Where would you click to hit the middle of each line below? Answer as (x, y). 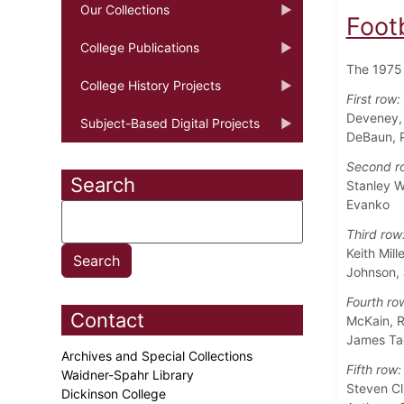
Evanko (367, 204)
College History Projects (151, 85)
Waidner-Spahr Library (129, 374)
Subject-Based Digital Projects (170, 123)
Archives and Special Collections (159, 355)
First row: (373, 98)
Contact (107, 320)
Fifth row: (373, 369)
